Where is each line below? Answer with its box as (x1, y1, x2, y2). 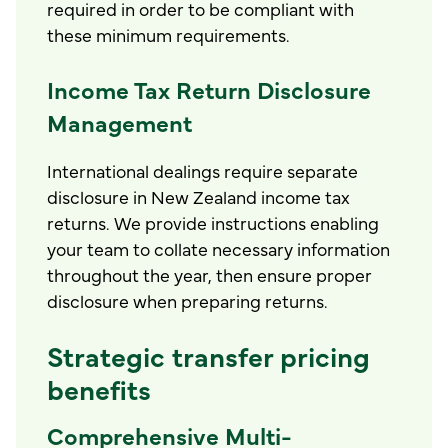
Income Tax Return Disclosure (47, 73, 372, 106)
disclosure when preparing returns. (47, 287, 329, 312)
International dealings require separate (47, 157, 359, 182)
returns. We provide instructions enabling (47, 209, 380, 234)
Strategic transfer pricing (47, 336, 371, 375)
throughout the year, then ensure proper (47, 261, 373, 286)
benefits (47, 369, 152, 408)
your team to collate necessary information (47, 235, 391, 260)
